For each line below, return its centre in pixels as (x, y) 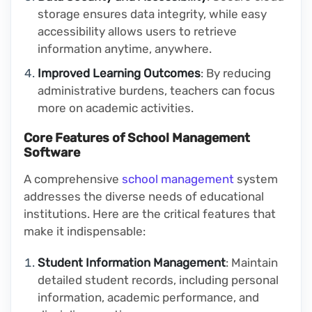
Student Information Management (132, 263)
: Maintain (252, 263)
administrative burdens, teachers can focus (156, 91)
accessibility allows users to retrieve (137, 32)
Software (52, 153)
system (256, 179)
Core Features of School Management (137, 138)
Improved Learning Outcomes (119, 73)
